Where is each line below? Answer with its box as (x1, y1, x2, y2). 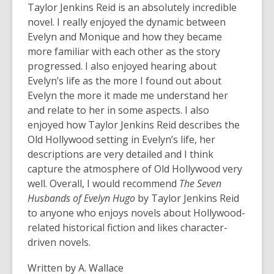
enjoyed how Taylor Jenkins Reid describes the (28, 118, 240, 131)
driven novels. (28, 235, 91, 249)
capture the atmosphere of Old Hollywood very (28, 162, 242, 176)
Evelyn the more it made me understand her (28, 89, 228, 102)
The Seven (179, 177, 221, 190)
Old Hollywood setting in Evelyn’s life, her (28, 133, 215, 146)
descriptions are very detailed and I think (28, 147, 213, 161)
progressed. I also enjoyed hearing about (28, 59, 217, 73)
